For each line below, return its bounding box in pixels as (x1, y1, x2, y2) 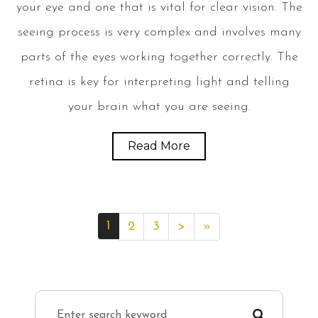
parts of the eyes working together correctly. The (20, 50, 298, 64)
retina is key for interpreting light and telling (28, 75, 290, 89)
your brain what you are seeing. (67, 99, 251, 114)
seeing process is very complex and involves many (17, 25, 301, 39)
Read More (128, 138, 190, 153)
